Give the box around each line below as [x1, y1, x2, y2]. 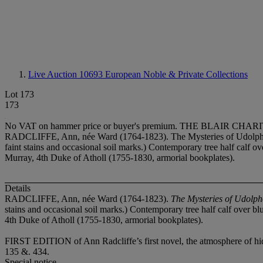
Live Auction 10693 [28, 69, 105, 79]
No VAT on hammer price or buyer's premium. [5, 121, 180, 131]
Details [5, 183, 31, 194]
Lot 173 [5, 89, 34, 99]
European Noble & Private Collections [105, 69, 248, 79]
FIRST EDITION [5, 236, 74, 247]
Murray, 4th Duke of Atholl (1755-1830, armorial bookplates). [5, 153, 235, 163]
